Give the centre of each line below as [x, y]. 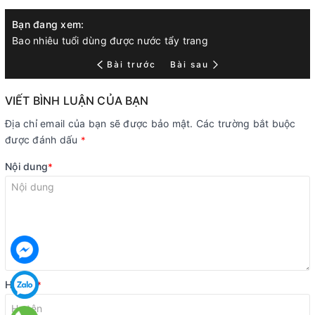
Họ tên [21, 285]
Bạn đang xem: [48, 24]
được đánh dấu [43, 139]
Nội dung [26, 166]
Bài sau [189, 64]
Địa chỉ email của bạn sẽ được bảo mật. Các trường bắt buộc [150, 123]
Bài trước [133, 64]
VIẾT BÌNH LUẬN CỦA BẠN [77, 100]
